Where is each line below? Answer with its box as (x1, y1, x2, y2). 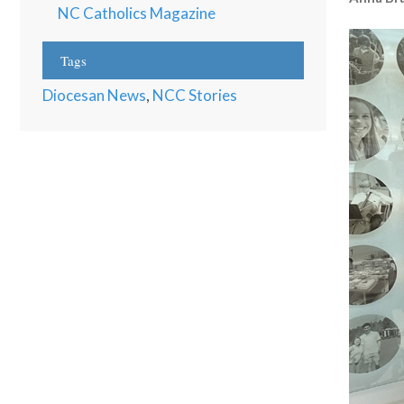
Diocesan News (42, 85, 146, 105)
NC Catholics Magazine (58, 3, 216, 23)
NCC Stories (152, 85, 237, 105)
